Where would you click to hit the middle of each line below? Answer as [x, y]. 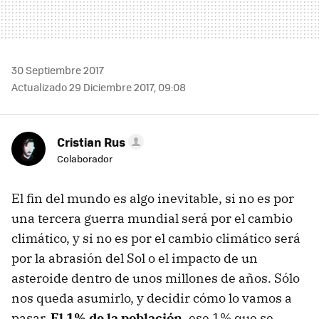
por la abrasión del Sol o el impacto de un [135, 258]
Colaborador [85, 158]
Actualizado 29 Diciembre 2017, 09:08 [99, 87]
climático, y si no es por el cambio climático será [156, 238]
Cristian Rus [91, 141]
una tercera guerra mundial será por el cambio [152, 218]
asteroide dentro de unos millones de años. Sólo [156, 278]
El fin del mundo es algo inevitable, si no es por [153, 198]
